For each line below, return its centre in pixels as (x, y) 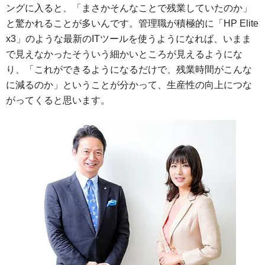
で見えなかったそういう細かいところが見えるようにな (124, 54)
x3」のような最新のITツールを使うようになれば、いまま (129, 39)
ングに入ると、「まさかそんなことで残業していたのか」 (129, 8)
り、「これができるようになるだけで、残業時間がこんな (129, 70)
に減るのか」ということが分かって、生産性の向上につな (129, 85)
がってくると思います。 (58, 100)
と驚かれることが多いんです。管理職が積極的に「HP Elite (132, 23)
